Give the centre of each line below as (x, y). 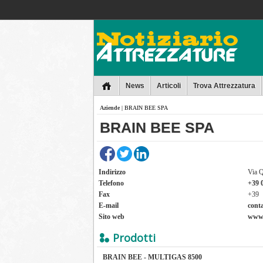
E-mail (109, 205)
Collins (121, 8)
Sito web (112, 217)
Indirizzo (112, 172)
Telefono (111, 183)
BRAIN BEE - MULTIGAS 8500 (152, 257)
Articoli (169, 86)
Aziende (110, 108)
